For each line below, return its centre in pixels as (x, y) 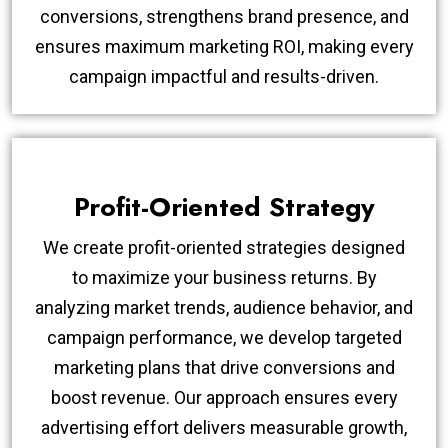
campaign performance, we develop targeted (224, 337)
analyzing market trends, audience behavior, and (224, 307)
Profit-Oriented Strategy (224, 206)
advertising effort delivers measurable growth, (224, 427)
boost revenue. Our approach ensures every (224, 397)
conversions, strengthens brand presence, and (224, 16)
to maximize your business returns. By (224, 277)
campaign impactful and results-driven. (224, 76)
